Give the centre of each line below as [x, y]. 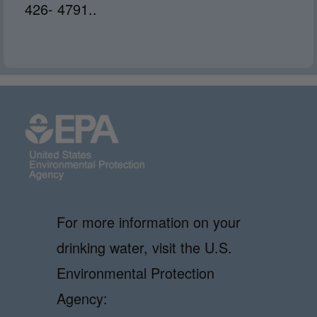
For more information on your [149, 222]
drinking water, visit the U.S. [144, 248]
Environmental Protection [136, 273]
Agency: [82, 299]
